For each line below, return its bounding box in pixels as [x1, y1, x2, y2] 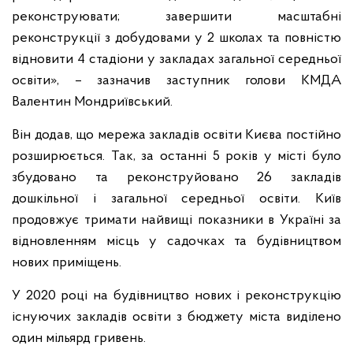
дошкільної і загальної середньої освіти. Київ [12, 191, 341, 206]
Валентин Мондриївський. [12, 95, 173, 110]
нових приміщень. [12, 255, 121, 270]
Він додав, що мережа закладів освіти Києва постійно [12, 128, 341, 143]
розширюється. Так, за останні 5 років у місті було [12, 149, 341, 164]
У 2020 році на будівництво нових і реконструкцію [12, 288, 341, 303]
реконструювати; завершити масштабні [12, 9, 341, 24]
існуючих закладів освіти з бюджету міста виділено [12, 310, 341, 325]
